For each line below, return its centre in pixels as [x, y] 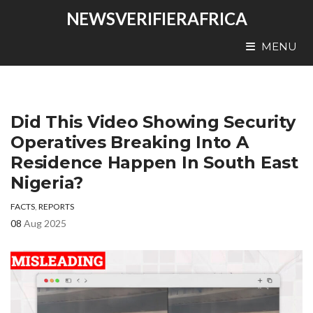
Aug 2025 [45, 223]
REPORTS [56, 206]
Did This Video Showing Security [153, 122]
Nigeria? [47, 183]
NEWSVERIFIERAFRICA [156, 19]
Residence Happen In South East [154, 162]
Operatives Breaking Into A [130, 142]
